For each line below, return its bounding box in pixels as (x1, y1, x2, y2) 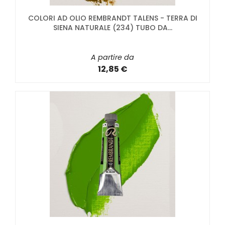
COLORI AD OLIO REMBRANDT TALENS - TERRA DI (28, 13, 197, 24)
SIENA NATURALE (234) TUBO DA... (53, 23, 172, 33)
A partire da (91, 52, 134, 63)
